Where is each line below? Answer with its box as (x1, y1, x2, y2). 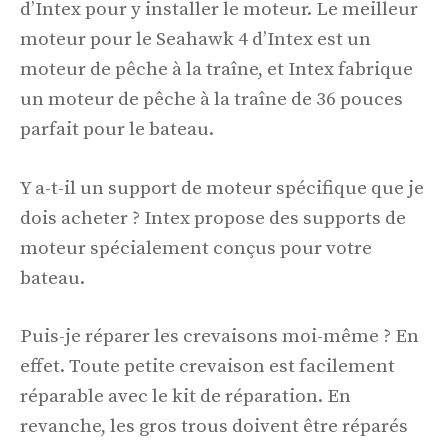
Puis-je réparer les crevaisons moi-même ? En (20, 325, 419, 349)
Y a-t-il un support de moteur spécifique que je (20, 176, 424, 200)
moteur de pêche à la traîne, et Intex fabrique (20, 58, 413, 82)
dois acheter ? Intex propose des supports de (20, 206, 406, 230)
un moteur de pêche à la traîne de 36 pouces (20, 88, 403, 112)
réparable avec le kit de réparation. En (20, 385, 351, 409)
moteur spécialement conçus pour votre (20, 236, 372, 260)
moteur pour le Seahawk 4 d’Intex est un (20, 28, 371, 52)
